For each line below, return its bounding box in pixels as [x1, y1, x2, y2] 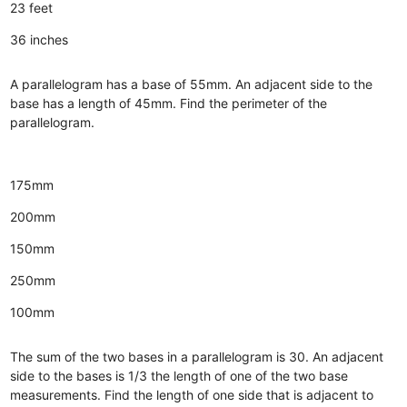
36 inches [10, 31, 69, 47]
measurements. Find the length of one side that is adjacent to [10, 386, 374, 402]
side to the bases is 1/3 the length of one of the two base [10, 367, 349, 383]
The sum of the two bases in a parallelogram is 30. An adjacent [10, 348, 384, 364]
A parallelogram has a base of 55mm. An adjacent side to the [10, 75, 373, 92]
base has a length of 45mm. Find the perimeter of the [10, 94, 328, 111]
